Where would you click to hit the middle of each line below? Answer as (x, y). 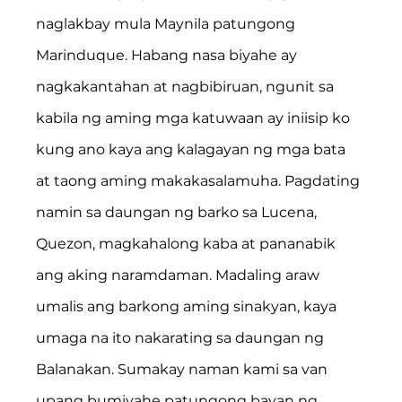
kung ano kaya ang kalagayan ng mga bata (193, 149)
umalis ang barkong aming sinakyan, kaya (188, 306)
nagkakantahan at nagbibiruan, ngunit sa (187, 86)
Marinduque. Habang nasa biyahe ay (169, 55)
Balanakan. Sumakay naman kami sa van (184, 369)
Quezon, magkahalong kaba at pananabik (188, 243)
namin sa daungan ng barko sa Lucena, (179, 212)
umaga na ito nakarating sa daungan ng (182, 337)
